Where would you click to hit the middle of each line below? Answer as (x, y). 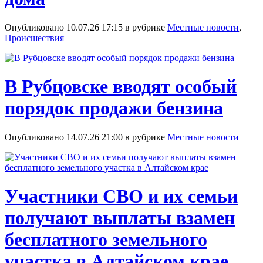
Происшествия (34, 38)
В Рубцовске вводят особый (121, 87)
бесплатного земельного (106, 240)
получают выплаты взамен (120, 218)
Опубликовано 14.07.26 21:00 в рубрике (86, 137)
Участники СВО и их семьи (121, 196)
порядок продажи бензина (114, 108)
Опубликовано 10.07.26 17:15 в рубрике (86, 27)
